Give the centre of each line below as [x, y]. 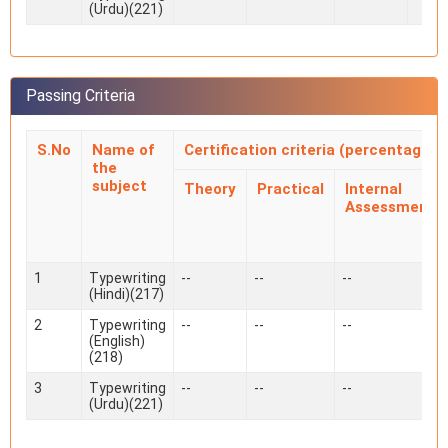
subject [119, 186]
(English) [117, 341]
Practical [290, 189]
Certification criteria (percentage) [310, 150]
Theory [210, 189]
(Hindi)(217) [126, 294]
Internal [373, 189]
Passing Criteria [80, 95]
